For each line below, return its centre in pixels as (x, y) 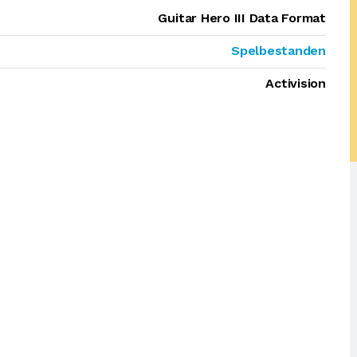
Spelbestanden (279, 51)
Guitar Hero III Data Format (242, 18)
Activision (296, 83)
